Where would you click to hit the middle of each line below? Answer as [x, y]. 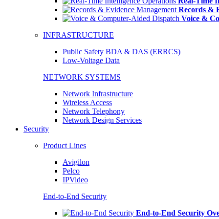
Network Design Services [102, 120]
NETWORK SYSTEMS [82, 77]
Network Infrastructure [98, 94]
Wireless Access [87, 102]
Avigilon [76, 162]
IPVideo [75, 180]
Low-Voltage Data [91, 60]
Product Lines [65, 145]
